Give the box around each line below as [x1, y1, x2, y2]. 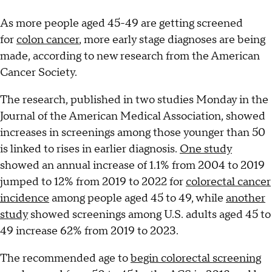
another [226, 191, 265, 206]
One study [180, 142, 232, 157]
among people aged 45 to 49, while [49, 191, 226, 206]
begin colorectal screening [131, 251, 261, 266]
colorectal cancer [186, 175, 271, 189]
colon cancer [16, 33, 79, 47]
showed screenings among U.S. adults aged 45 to [28, 208, 271, 222]
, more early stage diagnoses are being [79, 33, 265, 47]
